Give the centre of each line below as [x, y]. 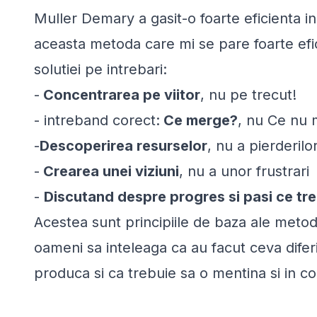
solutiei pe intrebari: [100, 69]
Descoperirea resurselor [123, 145]
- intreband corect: [97, 120]
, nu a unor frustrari [244, 171]
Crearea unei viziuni [109, 171]
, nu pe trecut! [248, 94]
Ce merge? [199, 120]
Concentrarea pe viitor [120, 94]
